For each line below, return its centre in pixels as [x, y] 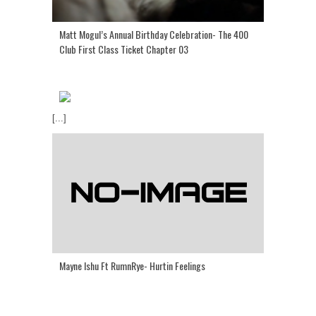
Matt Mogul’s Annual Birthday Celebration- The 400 [154, 35]
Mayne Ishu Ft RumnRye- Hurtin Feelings [132, 266]
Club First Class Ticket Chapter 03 [124, 49]
